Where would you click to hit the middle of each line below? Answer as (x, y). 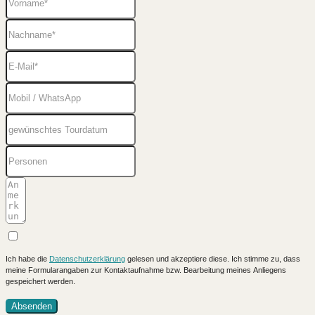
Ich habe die (27, 259)
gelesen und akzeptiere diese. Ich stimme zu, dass (213, 259)
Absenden (32, 307)
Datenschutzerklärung (87, 259)
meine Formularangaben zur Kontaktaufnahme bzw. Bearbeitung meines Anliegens (146, 270)
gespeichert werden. (40, 282)
